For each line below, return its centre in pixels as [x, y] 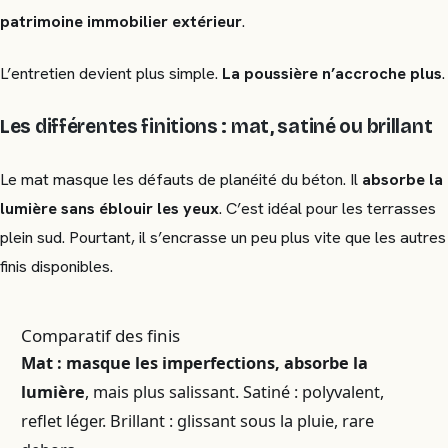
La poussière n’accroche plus [332, 74]
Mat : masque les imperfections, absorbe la [195, 362]
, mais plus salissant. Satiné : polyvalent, [235, 391]
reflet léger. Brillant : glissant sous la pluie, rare [198, 420]
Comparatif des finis [101, 335]
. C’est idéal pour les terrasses [327, 208]
